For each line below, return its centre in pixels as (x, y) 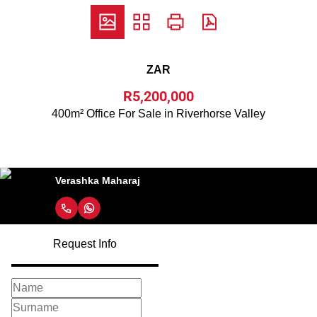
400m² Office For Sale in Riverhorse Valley (158, 114)
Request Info (85, 244)
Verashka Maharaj (98, 180)
